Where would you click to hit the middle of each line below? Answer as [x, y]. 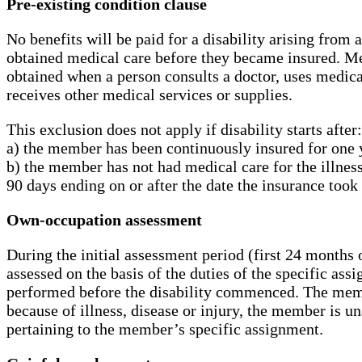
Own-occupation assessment [104, 220]
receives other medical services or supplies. [149, 95]
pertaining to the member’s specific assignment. [165, 329]
